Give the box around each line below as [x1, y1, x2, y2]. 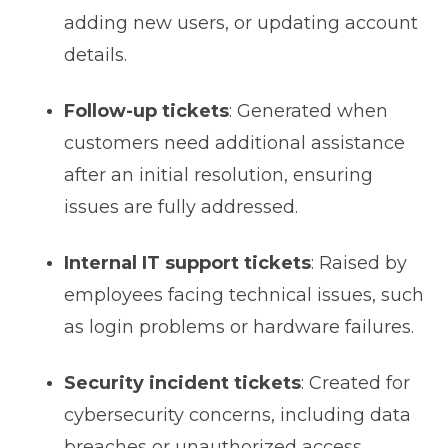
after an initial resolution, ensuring [63, 164, 373, 187]
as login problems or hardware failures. [63, 316, 414, 339]
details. [63, 44, 127, 67]
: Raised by [310, 252, 407, 275]
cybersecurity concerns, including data [63, 404, 411, 427]
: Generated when [228, 100, 388, 123]
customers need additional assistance [63, 132, 405, 155]
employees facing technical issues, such [63, 284, 424, 307]
